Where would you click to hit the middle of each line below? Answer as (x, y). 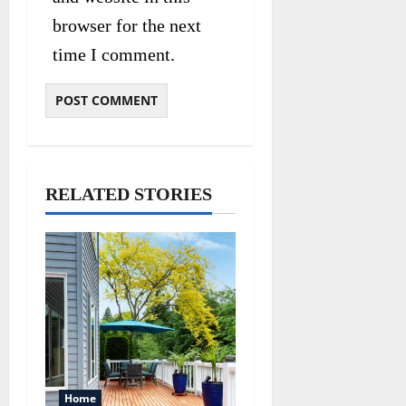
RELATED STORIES (129, 193)
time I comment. (114, 54)
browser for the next (127, 25)
